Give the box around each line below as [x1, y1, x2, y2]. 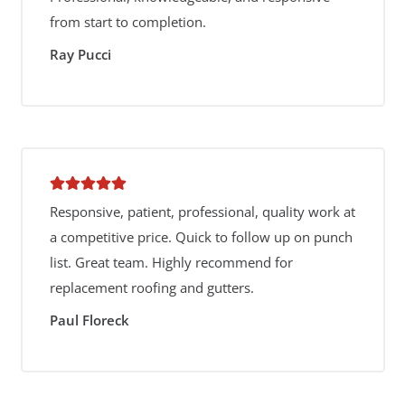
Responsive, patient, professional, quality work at [49, 202, 355, 221]
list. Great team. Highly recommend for [49, 253, 293, 271]
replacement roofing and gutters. [49, 278, 254, 297]
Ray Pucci [49, 44, 111, 63]
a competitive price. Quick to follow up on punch [49, 228, 353, 246]
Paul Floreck [49, 310, 129, 329]
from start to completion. [49, 13, 206, 31]
